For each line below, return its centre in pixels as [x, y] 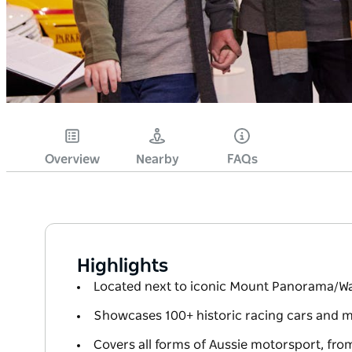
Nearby [157, 160]
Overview [72, 160]
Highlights [123, 267]
